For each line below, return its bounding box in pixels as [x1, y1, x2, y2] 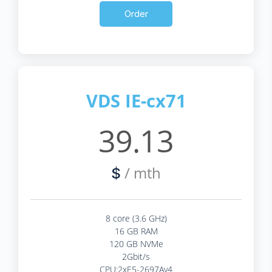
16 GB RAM [114, 225, 158, 237]
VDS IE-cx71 [86, 88, 186, 112]
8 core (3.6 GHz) [105, 212, 167, 224]
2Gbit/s [122, 250, 150, 262]
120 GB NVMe [109, 237, 163, 250]
